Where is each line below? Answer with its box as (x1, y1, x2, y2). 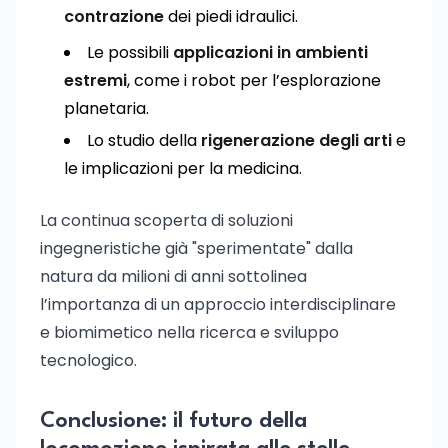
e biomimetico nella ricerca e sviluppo (40, 321, 339, 344)
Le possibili (87, 41, 173, 64)
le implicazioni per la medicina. (64, 157, 302, 180)
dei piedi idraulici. (164, 5, 298, 28)
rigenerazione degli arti (201, 129, 392, 152)
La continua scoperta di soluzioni (40, 209, 293, 232)
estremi (64, 69, 127, 92)
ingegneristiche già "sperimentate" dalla (40, 237, 353, 260)
